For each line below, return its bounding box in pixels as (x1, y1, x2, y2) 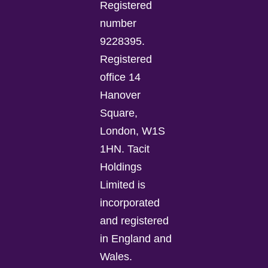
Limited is (100, 178, 146, 191)
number (100, 17, 137, 29)
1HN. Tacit (100, 142, 150, 155)
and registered (100, 214, 169, 227)
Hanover (100, 89, 141, 101)
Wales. (100, 250, 133, 263)
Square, (100, 106, 138, 119)
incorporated (100, 196, 160, 209)
